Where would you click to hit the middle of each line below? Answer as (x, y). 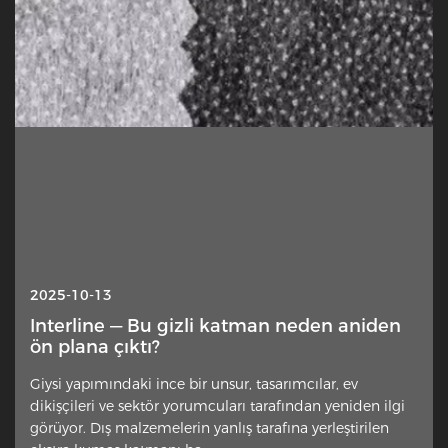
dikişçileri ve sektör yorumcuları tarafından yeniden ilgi (218, 405)
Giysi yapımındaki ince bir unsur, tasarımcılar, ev (194, 383)
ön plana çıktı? (95, 346)
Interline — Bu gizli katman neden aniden (216, 325)
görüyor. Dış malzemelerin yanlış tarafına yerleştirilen (210, 427)
